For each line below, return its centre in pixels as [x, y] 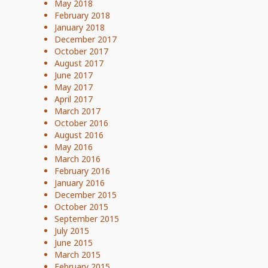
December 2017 [86, 39]
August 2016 [79, 135]
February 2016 [82, 171]
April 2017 [74, 99]
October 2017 [81, 51]
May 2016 [74, 147]
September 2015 [87, 219]
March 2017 [77, 111]
